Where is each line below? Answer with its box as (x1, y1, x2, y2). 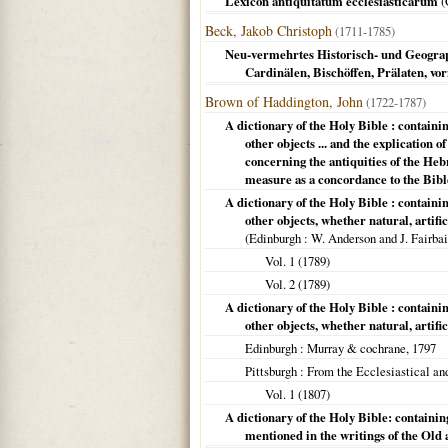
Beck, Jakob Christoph (205, 21, 332, 40)
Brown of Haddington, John (205, 92, 363, 111)
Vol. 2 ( (265, 275, 302, 293)
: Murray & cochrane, (297, 339, 412, 357)
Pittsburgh (245, 362, 297, 380)
